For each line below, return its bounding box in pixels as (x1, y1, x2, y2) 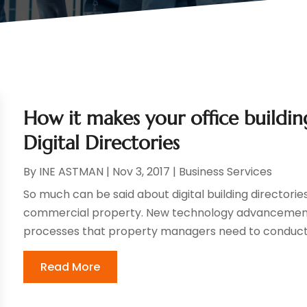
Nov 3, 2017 (112, 164, 171, 180)
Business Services (179, 164, 273, 180)
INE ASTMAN (39, 164, 104, 180)
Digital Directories (23, 131, 180, 156)
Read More (40, 259, 101, 275)
